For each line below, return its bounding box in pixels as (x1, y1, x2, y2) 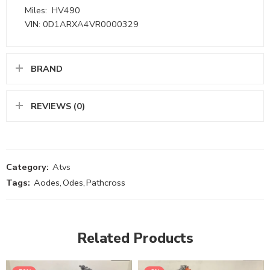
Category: (6, 160, 49, 173)
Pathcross (86, 176, 125, 189)
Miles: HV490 (25, 4, 80, 16)
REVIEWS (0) (31, 99, 85, 112)
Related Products (77, 228, 193, 248)
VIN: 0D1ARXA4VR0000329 (25, 17, 139, 30)
